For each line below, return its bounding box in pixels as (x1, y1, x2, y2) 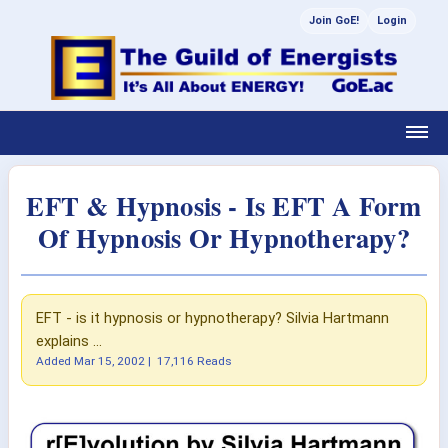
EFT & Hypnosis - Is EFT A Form (26, 186, 422, 225)
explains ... (36, 332, 102, 350)
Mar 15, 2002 (74, 354, 145, 368)
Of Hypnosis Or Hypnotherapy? (38, 218, 410, 257)
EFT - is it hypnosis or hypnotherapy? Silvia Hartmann (36, 309, 389, 327)
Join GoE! (309, 14, 359, 27)
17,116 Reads (157, 354, 232, 368)
